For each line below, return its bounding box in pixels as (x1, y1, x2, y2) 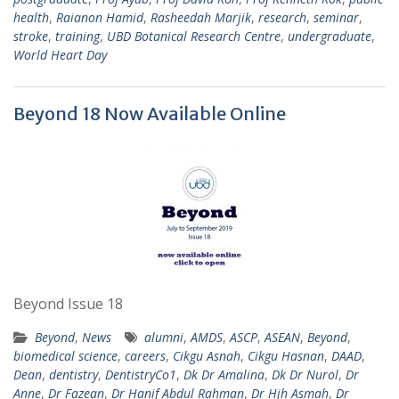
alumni (144, 329, 183, 346)
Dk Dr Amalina (183, 366, 265, 383)
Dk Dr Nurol (272, 366, 338, 383)
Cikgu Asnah (173, 347, 240, 364)
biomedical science (13, 347, 118, 364)
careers (125, 347, 166, 364)
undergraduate (288, 28, 371, 45)
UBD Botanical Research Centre (107, 28, 281, 45)
